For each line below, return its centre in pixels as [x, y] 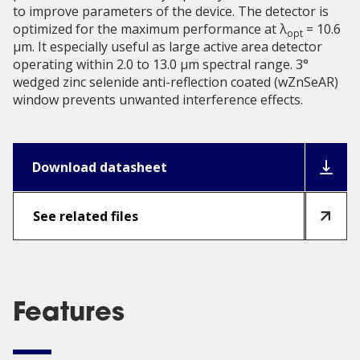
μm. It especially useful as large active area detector [168, 47]
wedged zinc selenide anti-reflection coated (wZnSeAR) [176, 82]
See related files [86, 216]
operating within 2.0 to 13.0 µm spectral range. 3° [161, 64]
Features [69, 314]
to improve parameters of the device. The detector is [171, 11]
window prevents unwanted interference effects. [158, 100]
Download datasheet [100, 167]
